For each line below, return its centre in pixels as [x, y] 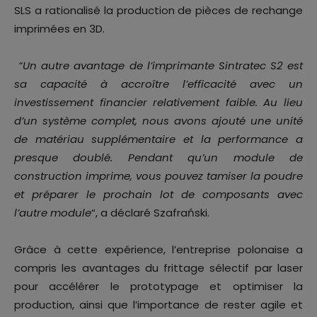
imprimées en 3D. [59, 29]
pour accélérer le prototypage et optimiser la [158, 287]
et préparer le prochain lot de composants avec [158, 195]
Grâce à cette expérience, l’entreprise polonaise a [158, 250]
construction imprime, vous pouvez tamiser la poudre [158, 176]
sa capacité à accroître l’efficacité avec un [158, 84]
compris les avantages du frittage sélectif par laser [158, 268]
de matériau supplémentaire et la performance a [158, 139]
